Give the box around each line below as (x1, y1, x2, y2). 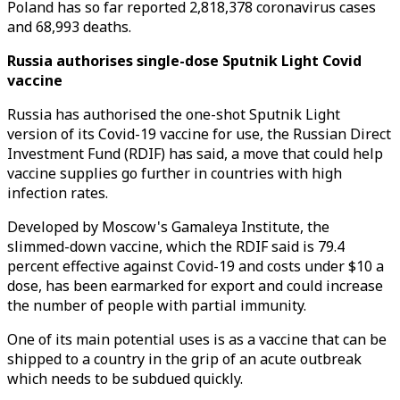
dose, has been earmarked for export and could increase (7, 276, 383, 296)
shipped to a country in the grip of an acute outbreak (7, 349, 362, 369)
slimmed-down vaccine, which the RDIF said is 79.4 (7, 237, 345, 256)
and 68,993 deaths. (7, 17, 131, 37)
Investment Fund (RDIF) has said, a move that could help (7, 144, 383, 163)
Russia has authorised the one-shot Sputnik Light (7, 104, 340, 124)
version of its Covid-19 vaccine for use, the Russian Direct (7, 124, 391, 144)
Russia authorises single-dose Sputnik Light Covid (7, 51, 362, 71)
